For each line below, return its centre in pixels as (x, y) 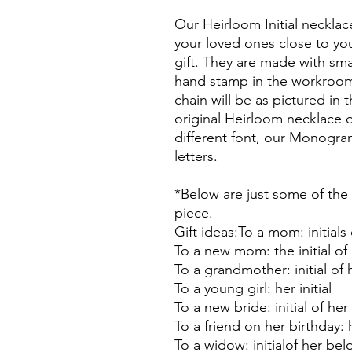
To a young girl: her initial (253, 289)
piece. (194, 213)
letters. (198, 157)
